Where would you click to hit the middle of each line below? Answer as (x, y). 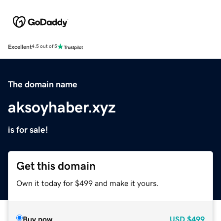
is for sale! (28, 129)
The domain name (43, 84)
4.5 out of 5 (44, 47)
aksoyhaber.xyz (62, 107)
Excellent (20, 47)
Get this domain (56, 166)
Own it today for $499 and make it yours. (88, 183)
